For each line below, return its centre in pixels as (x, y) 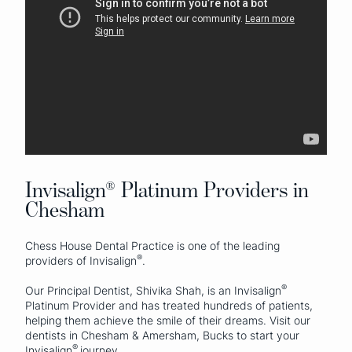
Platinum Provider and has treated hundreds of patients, (169, 306)
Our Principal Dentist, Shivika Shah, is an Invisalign (153, 291)
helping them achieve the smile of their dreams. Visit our (168, 321)
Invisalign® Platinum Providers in (167, 190)
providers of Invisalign (81, 261)
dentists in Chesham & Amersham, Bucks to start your (162, 335)
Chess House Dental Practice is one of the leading (152, 246)
